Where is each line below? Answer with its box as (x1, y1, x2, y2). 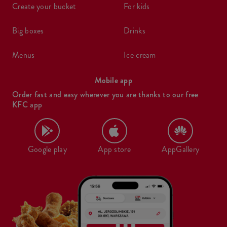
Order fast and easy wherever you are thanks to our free (12, 89, 199, 101)
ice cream (126, 49, 156, 61)
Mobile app (95, 74, 132, 87)
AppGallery (162, 143, 200, 156)
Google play (27, 143, 67, 156)
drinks (130, 25, 145, 37)
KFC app (12, 99, 43, 111)
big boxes (17, 25, 44, 37)
